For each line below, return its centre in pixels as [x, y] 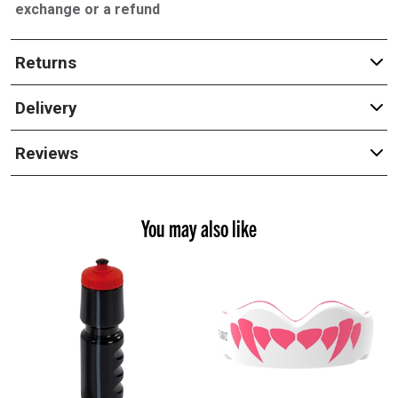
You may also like [199, 227]
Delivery [46, 107]
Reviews [46, 153]
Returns [45, 62]
